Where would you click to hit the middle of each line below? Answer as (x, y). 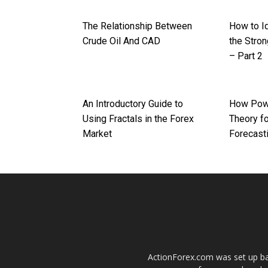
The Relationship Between (137, 26)
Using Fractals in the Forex (138, 119)
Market (97, 134)
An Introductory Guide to (133, 104)
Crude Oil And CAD (121, 41)
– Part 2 (246, 56)
